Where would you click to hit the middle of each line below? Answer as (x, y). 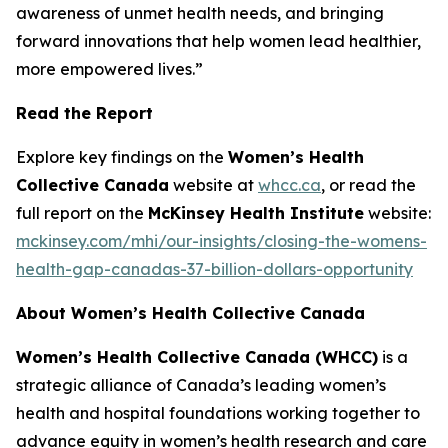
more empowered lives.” (109, 69)
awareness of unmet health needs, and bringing (200, 13)
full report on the (82, 213)
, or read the (368, 185)
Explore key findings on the (122, 157)
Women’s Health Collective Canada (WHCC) (197, 357)
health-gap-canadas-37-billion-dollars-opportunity (214, 269)
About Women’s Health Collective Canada (190, 313)
